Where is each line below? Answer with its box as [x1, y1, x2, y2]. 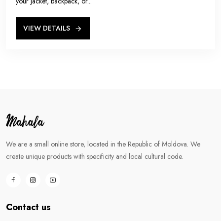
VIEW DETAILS [23, 23, 72, 33]
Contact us [6, 201, 51, 214]
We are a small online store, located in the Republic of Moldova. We [6, 139, 200, 149]
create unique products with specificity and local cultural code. [6, 151, 183, 161]
